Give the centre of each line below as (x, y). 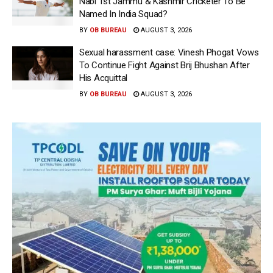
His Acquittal (104, 78)
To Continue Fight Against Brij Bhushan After (165, 65)
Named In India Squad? (123, 14)
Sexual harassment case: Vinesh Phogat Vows (169, 52)
